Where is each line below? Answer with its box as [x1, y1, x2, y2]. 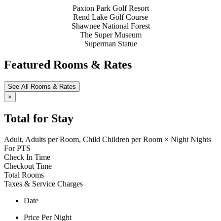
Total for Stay [4, 111, 74, 125]
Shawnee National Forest [71, 22, 150, 31]
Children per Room [102, 135, 162, 144]
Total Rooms [4, 170, 44, 179]
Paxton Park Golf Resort [72, 4, 149, 13]
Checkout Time [4, 161, 52, 170]
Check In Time [4, 152, 50, 161]
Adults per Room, [25, 135, 81, 144]
